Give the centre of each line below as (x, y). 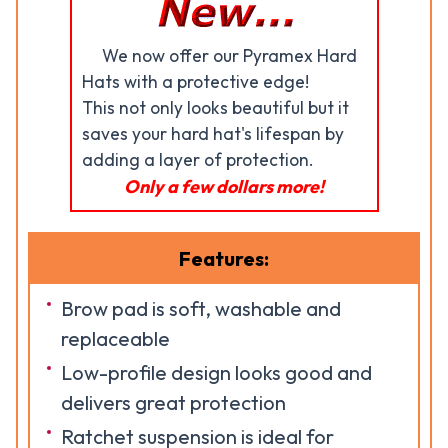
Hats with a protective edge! (195, 82)
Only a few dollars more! (224, 186)
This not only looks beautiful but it (215, 108)
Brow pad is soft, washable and (201, 308)
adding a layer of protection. (197, 160)
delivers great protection (173, 402)
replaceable (115, 338)
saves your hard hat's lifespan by (212, 134)
